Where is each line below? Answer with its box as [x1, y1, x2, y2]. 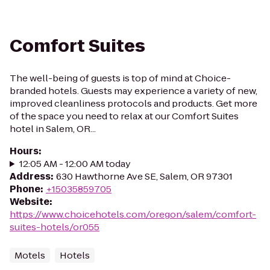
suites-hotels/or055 [10, 221, 99, 233]
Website [10, 195, 49, 208]
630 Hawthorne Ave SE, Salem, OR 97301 [56, 170, 233, 183]
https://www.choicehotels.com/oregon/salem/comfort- [10, 208, 256, 221]
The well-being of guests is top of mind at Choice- [10, 72, 231, 84]
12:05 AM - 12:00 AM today [19, 157, 131, 170]
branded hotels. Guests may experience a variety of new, [10, 84, 257, 97]
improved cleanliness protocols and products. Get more [10, 97, 257, 110]
